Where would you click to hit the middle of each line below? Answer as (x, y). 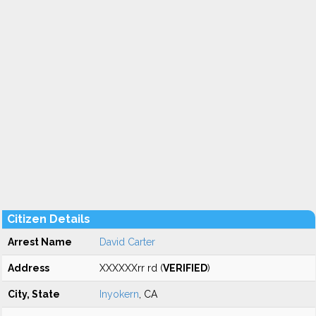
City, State (34, 294)
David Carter (127, 242)
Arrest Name (40, 242)
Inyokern (119, 294)
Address (29, 268)
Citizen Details (49, 219)
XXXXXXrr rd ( (131, 268)
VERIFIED (185, 268)
